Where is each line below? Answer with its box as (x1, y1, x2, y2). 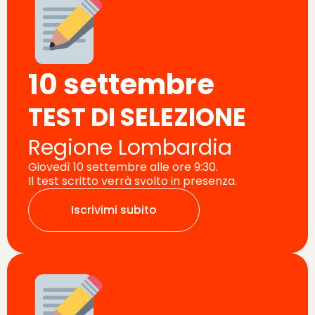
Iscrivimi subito (71, 201, 157, 218)
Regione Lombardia (28, 132, 232, 162)
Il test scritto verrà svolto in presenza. (28, 172, 237, 189)
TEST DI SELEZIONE (28, 99, 246, 134)
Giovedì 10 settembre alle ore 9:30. (28, 158, 218, 175)
